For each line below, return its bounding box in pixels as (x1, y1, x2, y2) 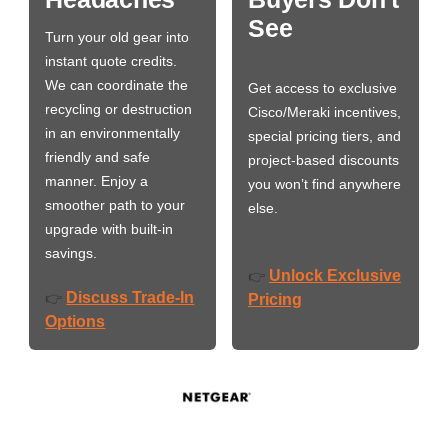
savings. (45, 244, 98, 261)
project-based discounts (248, 152, 399, 169)
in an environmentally (45, 124, 181, 141)
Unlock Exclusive (269, 266, 401, 284)
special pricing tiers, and (248, 128, 401, 145)
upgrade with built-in (45, 220, 174, 237)
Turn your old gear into (45, 28, 190, 45)
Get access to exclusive (248, 80, 397, 97)
